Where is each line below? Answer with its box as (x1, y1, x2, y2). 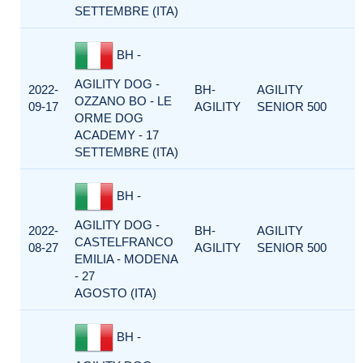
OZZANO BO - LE (75, 94, 172, 108)
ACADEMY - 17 (75, 128, 159, 142)
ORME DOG (75, 111, 143, 125)
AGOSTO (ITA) (75, 286, 156, 300)
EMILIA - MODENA (75, 252, 177, 266)
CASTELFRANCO (75, 235, 173, 249)
